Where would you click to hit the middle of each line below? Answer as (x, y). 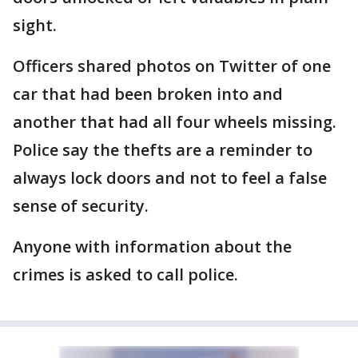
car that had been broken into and (148, 94)
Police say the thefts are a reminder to (163, 150)
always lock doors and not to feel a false (170, 178)
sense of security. (81, 206)
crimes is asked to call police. (125, 274)
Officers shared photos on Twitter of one (172, 66)
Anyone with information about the (152, 247)
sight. (35, 25)
